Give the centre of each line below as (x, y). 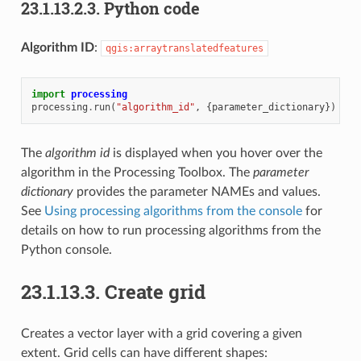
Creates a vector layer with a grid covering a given (161, 334)
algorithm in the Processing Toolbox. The (137, 173)
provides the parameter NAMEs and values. (197, 192)
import (48, 95)
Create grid (155, 292)
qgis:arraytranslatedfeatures (184, 49)
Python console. (66, 250)
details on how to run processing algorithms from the (170, 231)
